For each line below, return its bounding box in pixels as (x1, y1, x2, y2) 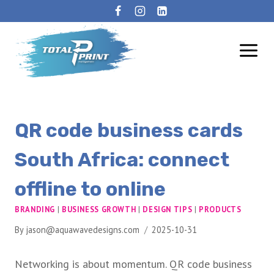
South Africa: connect (15, 148, 229, 171)
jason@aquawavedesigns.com (26, 224, 140, 236)
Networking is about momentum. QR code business (15, 257, 252, 272)
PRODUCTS (199, 204, 242, 214)
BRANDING (15, 204, 56, 214)
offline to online (15, 177, 166, 201)
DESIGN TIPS (143, 204, 193, 214)
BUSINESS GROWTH (61, 204, 136, 214)
